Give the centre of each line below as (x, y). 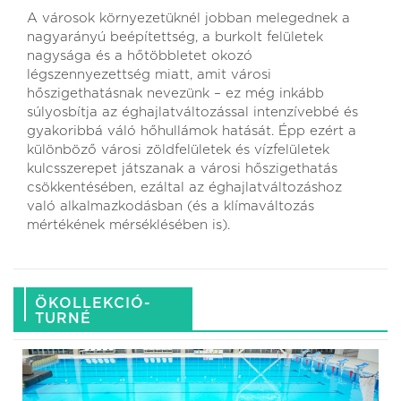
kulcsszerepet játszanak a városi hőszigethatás (182, 168)
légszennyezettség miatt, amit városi (149, 74)
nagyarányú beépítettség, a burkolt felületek (175, 37)
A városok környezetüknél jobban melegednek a (188, 18)
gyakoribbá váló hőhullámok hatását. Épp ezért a (192, 131)
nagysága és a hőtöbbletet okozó (140, 55)
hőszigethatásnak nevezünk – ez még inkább (175, 93)
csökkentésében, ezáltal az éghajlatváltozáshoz (184, 187)
